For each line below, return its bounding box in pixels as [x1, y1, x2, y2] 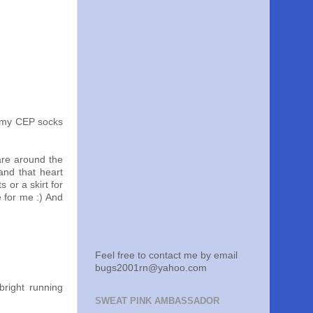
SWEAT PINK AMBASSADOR [95, 296, 219, 306]
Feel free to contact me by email [95, 250, 238, 261]
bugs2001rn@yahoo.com [95, 263, 207, 273]
